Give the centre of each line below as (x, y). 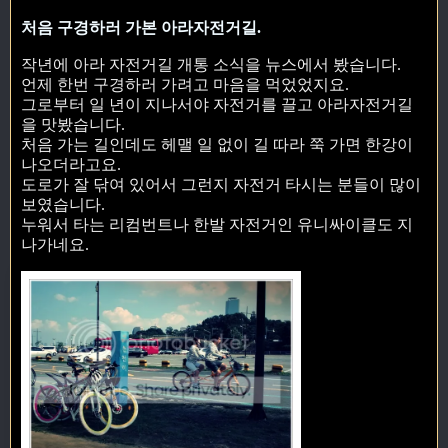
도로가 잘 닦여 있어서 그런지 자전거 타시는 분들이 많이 (221, 185)
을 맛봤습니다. (73, 125)
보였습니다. (63, 205)
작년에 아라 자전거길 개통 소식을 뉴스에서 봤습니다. (211, 65)
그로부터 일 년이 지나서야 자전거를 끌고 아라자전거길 (217, 105)
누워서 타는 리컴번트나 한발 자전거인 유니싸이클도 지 (217, 225)
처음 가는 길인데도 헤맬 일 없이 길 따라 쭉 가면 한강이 (217, 145)
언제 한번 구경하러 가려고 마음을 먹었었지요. (185, 85)
